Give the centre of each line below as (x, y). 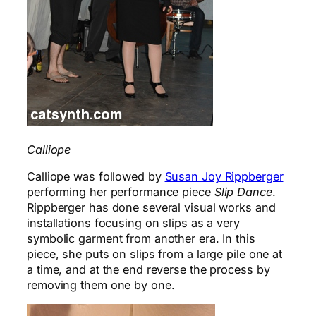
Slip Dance (243, 192)
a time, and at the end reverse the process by (148, 269)
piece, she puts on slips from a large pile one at (155, 254)
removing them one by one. (101, 285)
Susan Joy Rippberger (224, 176)
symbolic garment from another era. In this (141, 238)
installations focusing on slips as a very (133, 223)
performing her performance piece (121, 192)
